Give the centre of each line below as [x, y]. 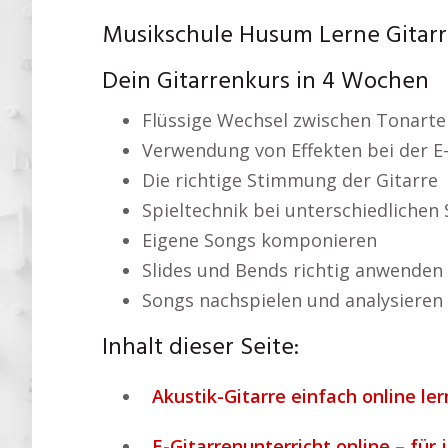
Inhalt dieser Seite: [200, 348]
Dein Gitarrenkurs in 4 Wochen [265, 82]
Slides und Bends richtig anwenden [292, 270]
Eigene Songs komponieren [259, 240]
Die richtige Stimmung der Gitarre [290, 180]
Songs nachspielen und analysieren [292, 300]
